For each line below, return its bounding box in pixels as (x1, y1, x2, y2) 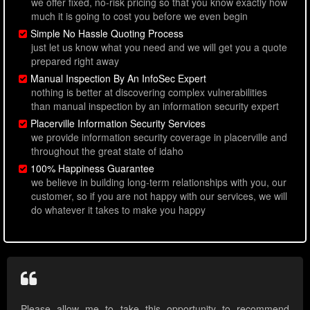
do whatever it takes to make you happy (31, 203, 206, 217)
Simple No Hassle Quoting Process (30, 26, 183, 41)
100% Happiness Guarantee (30, 161, 154, 176)
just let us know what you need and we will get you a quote (31, 40, 287, 55)
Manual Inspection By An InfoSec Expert (30, 71, 206, 86)
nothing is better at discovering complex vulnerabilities (31, 85, 267, 100)
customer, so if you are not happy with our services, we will (31, 189, 287, 203)
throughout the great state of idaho (31, 144, 183, 158)
